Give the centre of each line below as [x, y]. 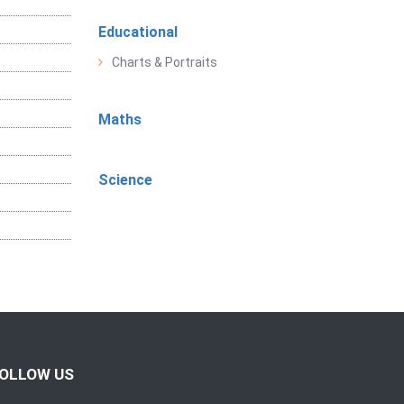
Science [125, 180]
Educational [138, 32]
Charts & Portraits [164, 63]
